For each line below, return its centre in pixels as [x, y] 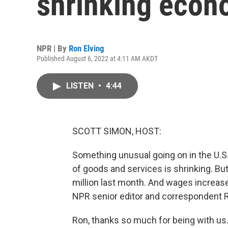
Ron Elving [87, 48]
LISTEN [81, 86]
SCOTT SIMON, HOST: [117, 131]
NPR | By [53, 48]
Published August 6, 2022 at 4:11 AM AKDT [97, 59]
